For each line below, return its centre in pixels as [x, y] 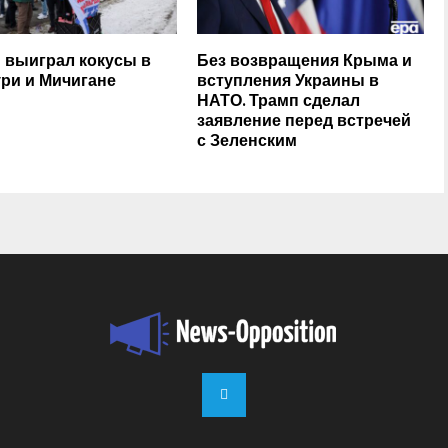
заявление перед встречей [304, 121]
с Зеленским [247, 141]
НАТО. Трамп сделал [279, 101]
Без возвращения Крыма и [305, 61]
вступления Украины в [288, 81]
